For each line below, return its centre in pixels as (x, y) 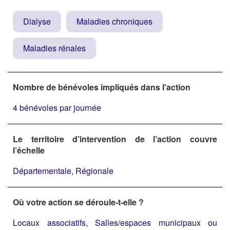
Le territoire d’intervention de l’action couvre (115, 139)
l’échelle (29, 150)
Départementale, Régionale (63, 170)
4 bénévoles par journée (57, 107)
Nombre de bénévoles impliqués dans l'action (102, 87)
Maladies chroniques (114, 21)
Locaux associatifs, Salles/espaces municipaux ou (115, 222)
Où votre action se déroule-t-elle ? (78, 202)
